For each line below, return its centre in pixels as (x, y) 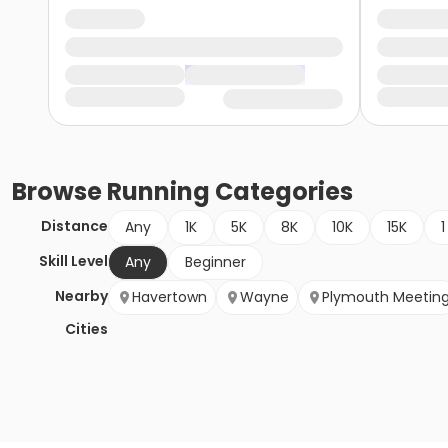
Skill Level (73, 261)
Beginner (215, 262)
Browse (59, 192)
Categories (281, 192)
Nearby (81, 296)
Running (158, 192)
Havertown (169, 297)
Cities (86, 329)
